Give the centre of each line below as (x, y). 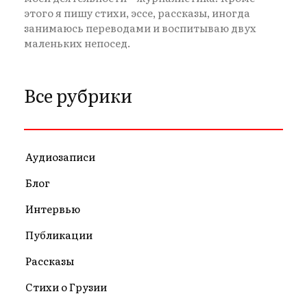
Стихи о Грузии (66, 287)
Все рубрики (78, 95)
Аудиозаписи (60, 157)
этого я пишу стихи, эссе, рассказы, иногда (137, 13)
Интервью (53, 209)
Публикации (59, 235)
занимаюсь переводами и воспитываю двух (140, 28)
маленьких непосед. (77, 43)
